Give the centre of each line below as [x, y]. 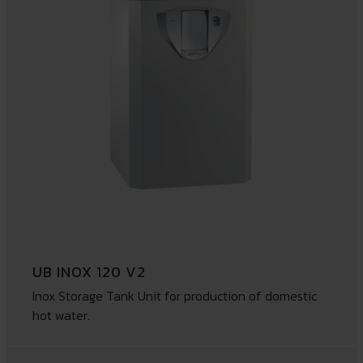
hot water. [61, 315]
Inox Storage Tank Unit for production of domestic [174, 295]
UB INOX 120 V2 [89, 271]
